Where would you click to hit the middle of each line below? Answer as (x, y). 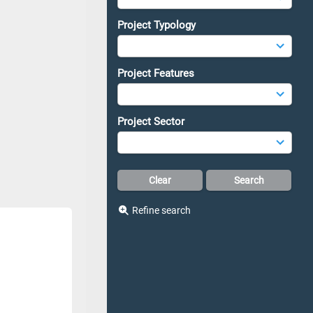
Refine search (161, 210)
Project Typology (156, 25)
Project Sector (151, 122)
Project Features (156, 73)
